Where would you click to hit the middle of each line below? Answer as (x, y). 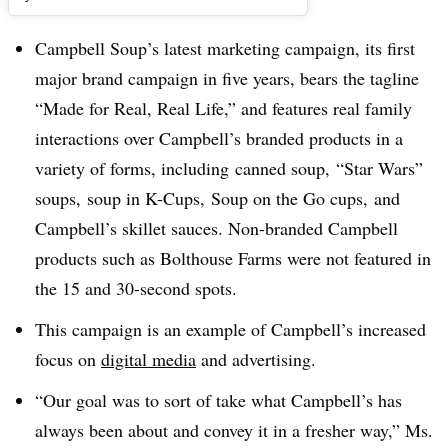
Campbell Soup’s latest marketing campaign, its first (225, 48)
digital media (148, 358)
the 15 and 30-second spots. (136, 288)
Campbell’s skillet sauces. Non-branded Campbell (216, 228)
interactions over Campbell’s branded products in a (219, 138)
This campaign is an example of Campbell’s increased (230, 328)
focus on (68, 358)
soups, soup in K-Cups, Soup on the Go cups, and (217, 198)
